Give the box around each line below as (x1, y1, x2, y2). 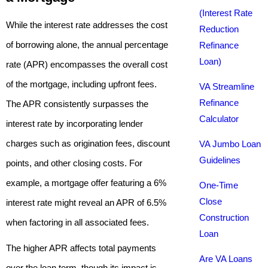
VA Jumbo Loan (199, 139, 261, 149)
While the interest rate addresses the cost (6, 20, 167, 30)
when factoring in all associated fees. (6, 217, 149, 227)
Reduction (199, 24, 239, 34)
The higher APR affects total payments (6, 243, 156, 253)
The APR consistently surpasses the (6, 99, 148, 109)
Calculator (199, 114, 239, 124)
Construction (199, 212, 249, 223)
